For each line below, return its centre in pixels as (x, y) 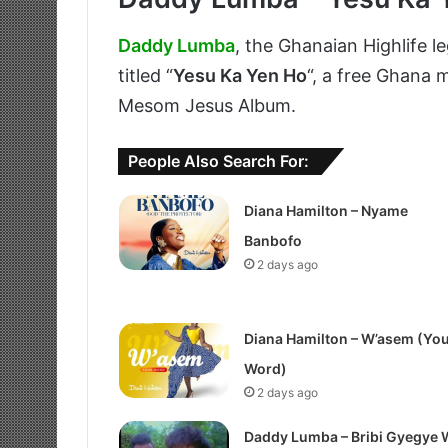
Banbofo (272, 240)
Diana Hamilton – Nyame (325, 210)
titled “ (145, 75)
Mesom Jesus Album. (207, 105)
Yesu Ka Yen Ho (240, 75)
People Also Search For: (218, 160)
